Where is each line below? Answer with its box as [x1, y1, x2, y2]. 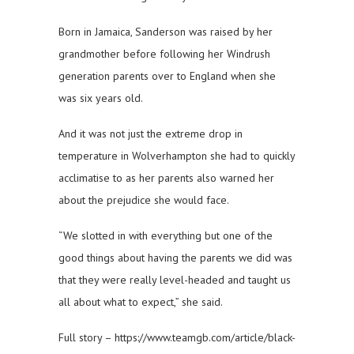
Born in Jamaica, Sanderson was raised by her [58, 24, 273, 40]
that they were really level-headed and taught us [58, 273, 291, 288]
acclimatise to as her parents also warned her [58, 171, 274, 186]
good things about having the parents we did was [58, 250, 292, 265]
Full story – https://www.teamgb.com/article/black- [58, 330, 296, 345]
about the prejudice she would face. [58, 193, 235, 208]
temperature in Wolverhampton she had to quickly [58, 149, 295, 164]
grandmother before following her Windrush [58, 47, 270, 62]
